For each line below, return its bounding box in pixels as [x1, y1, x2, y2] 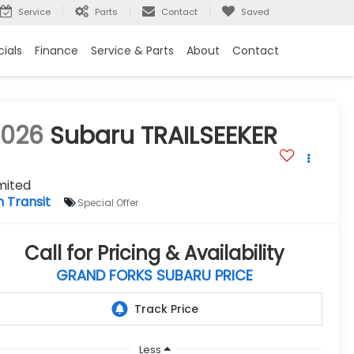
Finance [35, 43, 78, 58]
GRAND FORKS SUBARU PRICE [56, 265, 254, 286]
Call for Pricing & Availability [24, 240, 285, 267]
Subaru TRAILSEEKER [50, 119, 278, 153]
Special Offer [77, 195, 139, 209]
